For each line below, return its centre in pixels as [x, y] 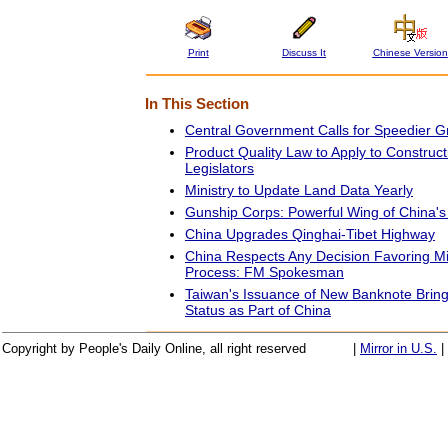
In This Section [197, 103]
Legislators [219, 167]
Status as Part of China [258, 309]
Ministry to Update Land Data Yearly [299, 189]
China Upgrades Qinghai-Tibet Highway [310, 233]
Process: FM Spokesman [264, 271]
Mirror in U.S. [398, 348]
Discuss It [304, 52]
